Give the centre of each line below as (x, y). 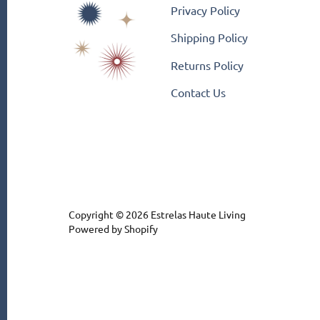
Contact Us (199, 92)
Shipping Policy (210, 37)
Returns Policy (207, 65)
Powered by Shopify (114, 229)
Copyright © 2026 (110, 215)
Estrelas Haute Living (199, 215)
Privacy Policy (206, 10)
